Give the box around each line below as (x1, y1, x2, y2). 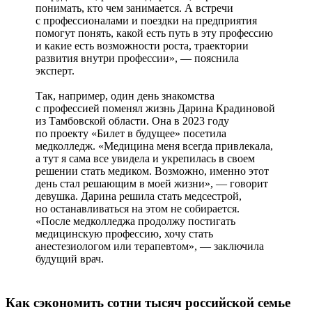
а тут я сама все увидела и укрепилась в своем (36, 152, 255, 164)
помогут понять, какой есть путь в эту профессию (36, 26, 273, 39)
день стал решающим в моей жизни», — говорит (36, 177, 268, 189)
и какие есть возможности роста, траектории (36, 39, 249, 52)
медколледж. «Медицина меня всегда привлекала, (36, 139, 273, 152)
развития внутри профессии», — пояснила (36, 52, 239, 64)
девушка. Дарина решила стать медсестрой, (36, 189, 242, 202)
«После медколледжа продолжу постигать (36, 214, 235, 227)
